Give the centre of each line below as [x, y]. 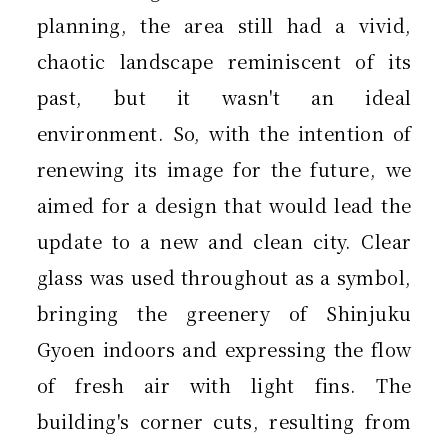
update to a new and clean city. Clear [224, 241]
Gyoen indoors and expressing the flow [224, 349]
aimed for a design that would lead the [224, 205]
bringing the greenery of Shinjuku [224, 313]
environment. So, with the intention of [224, 133]
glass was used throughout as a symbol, [224, 277]
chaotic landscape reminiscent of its [224, 61]
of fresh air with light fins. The [224, 385]
